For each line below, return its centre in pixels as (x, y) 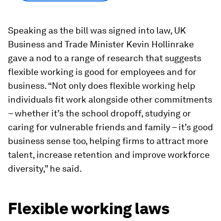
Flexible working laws (89, 208)
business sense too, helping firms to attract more (108, 141)
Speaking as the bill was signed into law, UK (97, 30)
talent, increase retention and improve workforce (109, 154)
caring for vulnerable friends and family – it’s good (110, 127)
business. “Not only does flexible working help (102, 85)
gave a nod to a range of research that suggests (105, 58)
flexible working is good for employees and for (102, 72)
